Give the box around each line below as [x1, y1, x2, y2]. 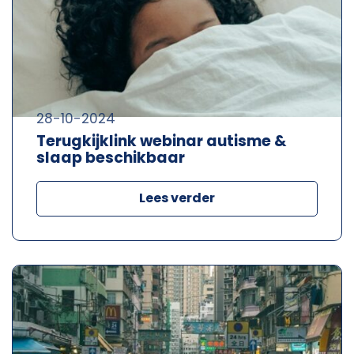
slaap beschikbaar [36, 146, 185, 168]
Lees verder [139, 188, 215, 207]
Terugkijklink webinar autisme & [36, 130, 287, 152]
